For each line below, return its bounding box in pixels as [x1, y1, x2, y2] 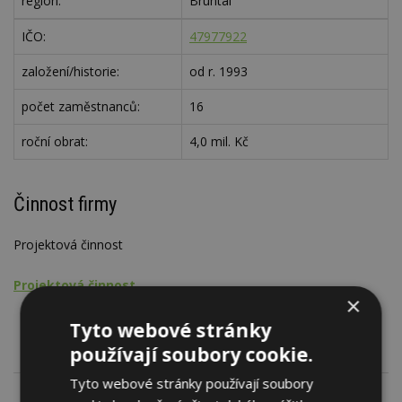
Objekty [49, 308, 94, 326]
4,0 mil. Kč [189, 133, 249, 151]
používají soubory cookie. [69, 342, 313, 367]
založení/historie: [22, 63, 119, 81]
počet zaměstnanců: [22, 98, 140, 116]
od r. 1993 [189, 63, 248, 81]
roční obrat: [22, 133, 88, 151]
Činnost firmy [13, 191, 117, 215]
